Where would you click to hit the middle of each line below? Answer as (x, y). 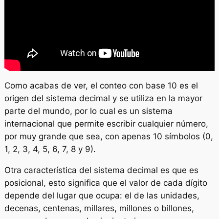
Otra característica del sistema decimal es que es (101, 170)
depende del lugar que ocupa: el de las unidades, (102, 195)
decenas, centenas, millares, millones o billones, (99, 208)
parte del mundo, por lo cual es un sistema (88, 111)
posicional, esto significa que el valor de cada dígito (106, 183)
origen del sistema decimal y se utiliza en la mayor (103, 99)
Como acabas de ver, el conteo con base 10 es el (101, 86)
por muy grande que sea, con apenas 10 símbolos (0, (109, 137)
